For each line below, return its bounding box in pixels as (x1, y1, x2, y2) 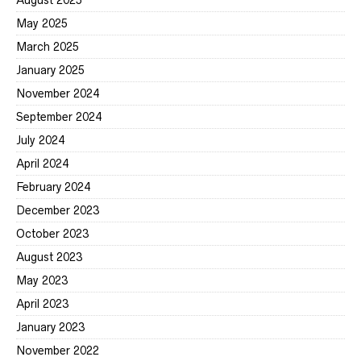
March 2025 (16, 40, 79, 53)
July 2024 (16, 134, 64, 147)
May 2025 (16, 17, 68, 30)
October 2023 (16, 227, 89, 240)
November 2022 (16, 344, 99, 357)
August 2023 (16, 251, 82, 263)
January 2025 (16, 64, 85, 77)
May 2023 (16, 274, 68, 287)
